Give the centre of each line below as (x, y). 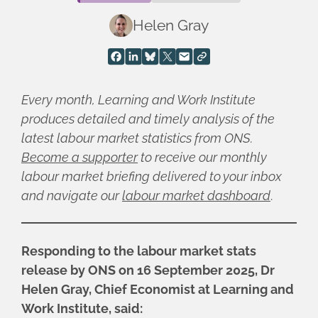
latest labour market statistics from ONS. (137, 138)
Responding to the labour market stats (139, 251)
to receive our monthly (202, 157)
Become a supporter (79, 157)
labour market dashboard (196, 195)
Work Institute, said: (82, 308)
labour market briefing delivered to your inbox (152, 176)
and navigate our (72, 195)
